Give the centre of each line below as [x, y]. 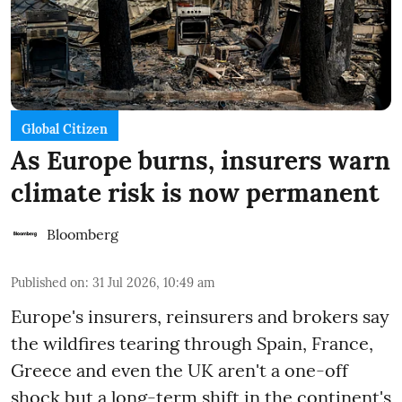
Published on [48, 283]
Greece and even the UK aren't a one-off [179, 371]
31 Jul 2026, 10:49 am [154, 283]
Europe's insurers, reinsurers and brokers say [200, 317]
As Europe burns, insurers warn [201, 161]
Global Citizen [65, 130]
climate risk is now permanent [195, 193]
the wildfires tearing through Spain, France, [192, 344]
